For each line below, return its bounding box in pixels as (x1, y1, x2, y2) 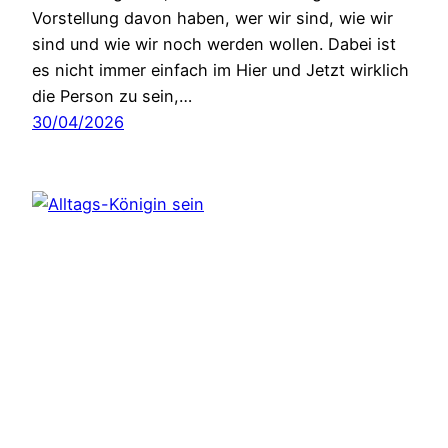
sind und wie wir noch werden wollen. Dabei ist (32, 34, 396, 55)
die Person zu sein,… (32, 86, 192, 107)
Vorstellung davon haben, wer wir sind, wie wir (32, 8, 393, 29)
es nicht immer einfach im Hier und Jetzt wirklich (32, 60, 409, 81)
